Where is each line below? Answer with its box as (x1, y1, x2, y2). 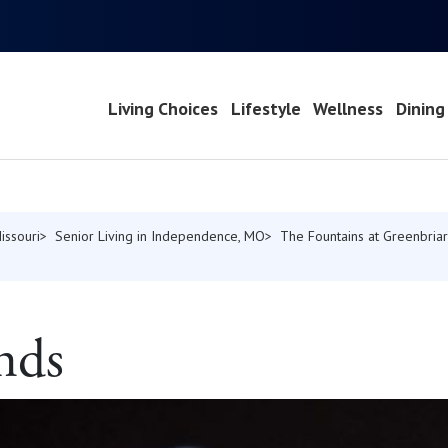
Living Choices (107, 97, 218, 121)
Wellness (313, 97, 384, 121)
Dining (396, 97, 446, 121)
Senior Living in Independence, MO (55, 227, 265, 246)
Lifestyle (230, 97, 301, 121)
